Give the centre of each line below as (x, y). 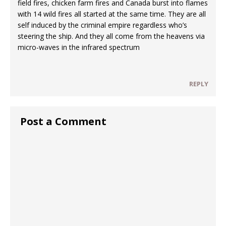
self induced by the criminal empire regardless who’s (102, 25)
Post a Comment (63, 121)
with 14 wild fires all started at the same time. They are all (112, 14)
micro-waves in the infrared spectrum (79, 47)
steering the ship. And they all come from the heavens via (111, 36)
